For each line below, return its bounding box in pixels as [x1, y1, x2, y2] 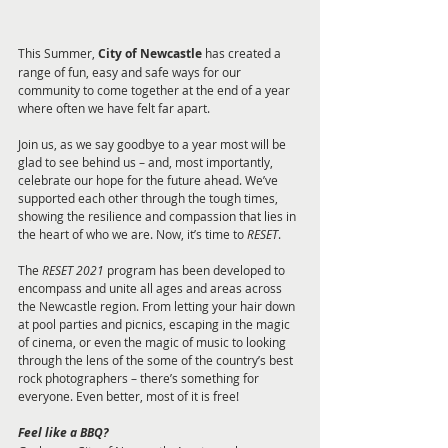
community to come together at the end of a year [18, 82, 293, 99]
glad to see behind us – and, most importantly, [18, 154, 276, 171]
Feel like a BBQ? [18, 424, 115, 442]
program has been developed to [107, 262, 288, 279]
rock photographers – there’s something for [18, 370, 262, 387]
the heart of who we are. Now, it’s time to [18, 226, 247, 243]
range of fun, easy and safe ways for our [18, 64, 244, 81]
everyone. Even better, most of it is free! [18, 388, 239, 405]
